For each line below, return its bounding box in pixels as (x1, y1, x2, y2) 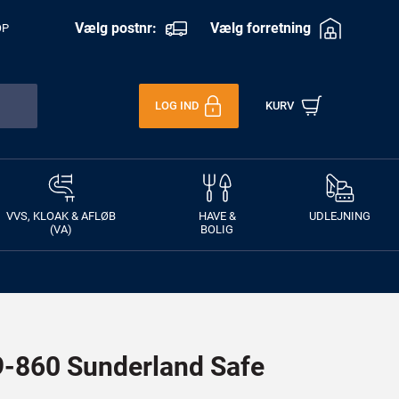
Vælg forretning (210, 19, 311, 37)
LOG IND (154, 99, 199, 112)
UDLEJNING (309, 209, 370, 223)
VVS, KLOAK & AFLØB (6, 209, 117, 223)
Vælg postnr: (74, 19, 157, 37)
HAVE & (198, 209, 236, 223)
